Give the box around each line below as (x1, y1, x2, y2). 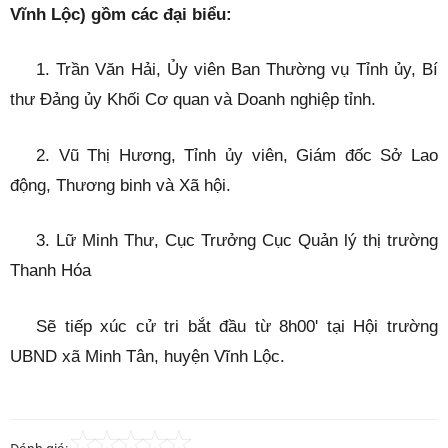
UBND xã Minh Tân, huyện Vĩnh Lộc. (10, 346, 285, 366)
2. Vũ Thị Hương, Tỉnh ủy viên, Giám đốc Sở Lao (36, 145, 438, 165)
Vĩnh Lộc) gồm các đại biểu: (10, 4, 232, 24)
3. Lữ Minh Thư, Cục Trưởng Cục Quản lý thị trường (36, 231, 438, 251)
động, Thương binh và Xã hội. (10, 175, 231, 195)
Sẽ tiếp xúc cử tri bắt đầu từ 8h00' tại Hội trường (36, 316, 438, 336)
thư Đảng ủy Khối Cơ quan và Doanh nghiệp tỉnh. (10, 90, 376, 110)
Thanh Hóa (10, 261, 91, 281)
